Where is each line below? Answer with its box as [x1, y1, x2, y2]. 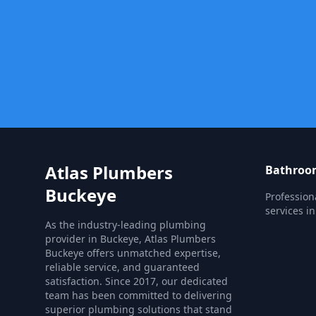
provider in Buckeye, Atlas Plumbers [45, 232, 216, 245]
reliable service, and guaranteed [45, 260, 200, 274]
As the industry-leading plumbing [45, 218, 206, 231]
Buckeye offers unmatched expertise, [45, 246, 221, 260]
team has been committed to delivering [45, 288, 232, 302]
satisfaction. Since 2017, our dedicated [45, 274, 228, 288]
